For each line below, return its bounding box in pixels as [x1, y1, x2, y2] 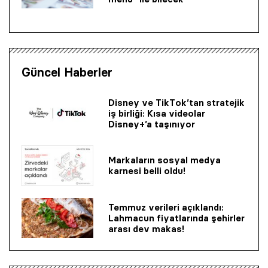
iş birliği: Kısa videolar [108, 107, 205, 119]
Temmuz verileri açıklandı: [108, 201, 224, 213]
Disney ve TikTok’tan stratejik [108, 96, 245, 108]
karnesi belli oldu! [108, 165, 185, 177]
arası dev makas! [108, 223, 184, 234]
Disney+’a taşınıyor [108, 118, 195, 130]
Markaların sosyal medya [108, 154, 221, 166]
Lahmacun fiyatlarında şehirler [108, 212, 245, 224]
